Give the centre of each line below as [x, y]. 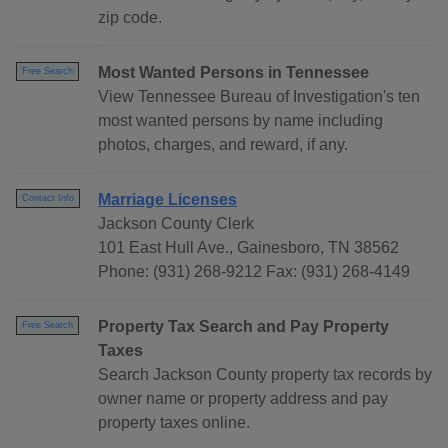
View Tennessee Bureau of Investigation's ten [259, 97]
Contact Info [48, 198]
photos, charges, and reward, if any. [223, 145]
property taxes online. [174, 423]
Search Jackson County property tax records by [265, 375]
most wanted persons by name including [240, 121]
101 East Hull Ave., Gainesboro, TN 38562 [248, 248]
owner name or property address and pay [243, 399]
